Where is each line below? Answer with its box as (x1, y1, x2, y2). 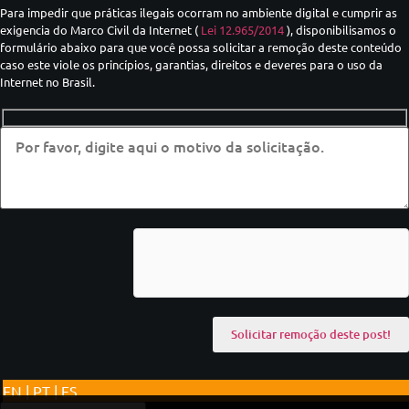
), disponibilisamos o (284, 22, 396, 38)
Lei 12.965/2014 (201, 22, 284, 38)
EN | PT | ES (3, 381, 79, 400)
